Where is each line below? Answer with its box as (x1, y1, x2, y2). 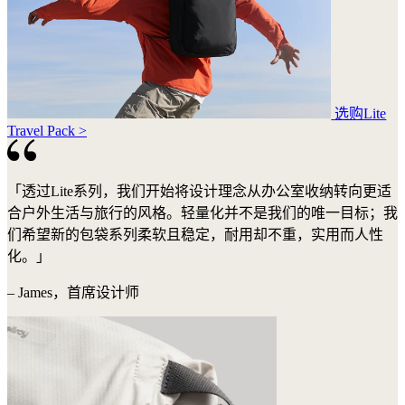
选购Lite (334, 105, 387, 121)
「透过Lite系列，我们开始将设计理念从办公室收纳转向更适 (7, 184, 391, 200)
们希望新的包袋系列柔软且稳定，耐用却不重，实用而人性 (7, 227, 383, 243)
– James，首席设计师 (7, 285, 139, 301)
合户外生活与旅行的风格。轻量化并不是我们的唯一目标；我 (7, 205, 398, 221)
